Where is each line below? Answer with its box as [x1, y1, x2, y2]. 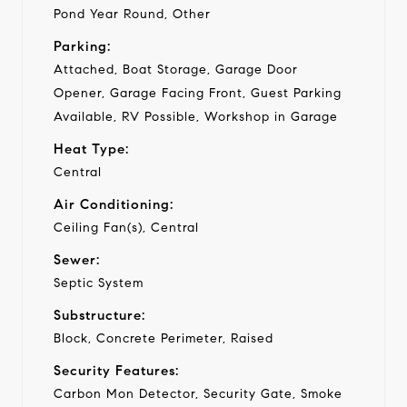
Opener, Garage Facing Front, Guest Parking [54, 84, 342, 101]
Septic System [54, 274, 144, 291]
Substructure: [54, 306, 145, 323]
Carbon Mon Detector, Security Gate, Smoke [54, 385, 342, 402]
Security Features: [54, 362, 179, 379]
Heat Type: [54, 140, 129, 157]
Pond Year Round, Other [54, 5, 211, 22]
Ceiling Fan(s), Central [54, 219, 199, 235]
